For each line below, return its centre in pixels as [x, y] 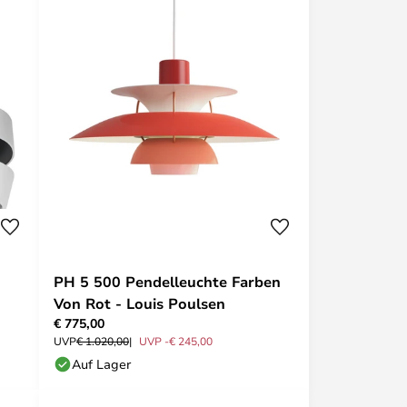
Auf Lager [101, 363]
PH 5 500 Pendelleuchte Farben [167, 281]
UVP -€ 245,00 [176, 340]
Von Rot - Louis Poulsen [139, 303]
